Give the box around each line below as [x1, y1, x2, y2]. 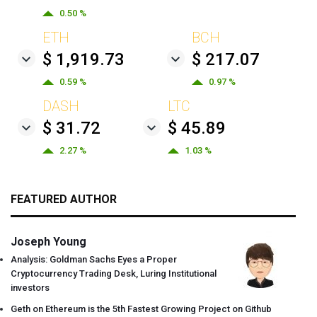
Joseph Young [11, 234, 86, 248]
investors [11, 282, 50, 293]
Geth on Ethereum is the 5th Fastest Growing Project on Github [11, 303, 272, 314]
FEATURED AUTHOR [11, 192, 117, 206]
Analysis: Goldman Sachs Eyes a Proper [11, 253, 177, 265]
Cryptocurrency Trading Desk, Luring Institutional [11, 267, 217, 279]
